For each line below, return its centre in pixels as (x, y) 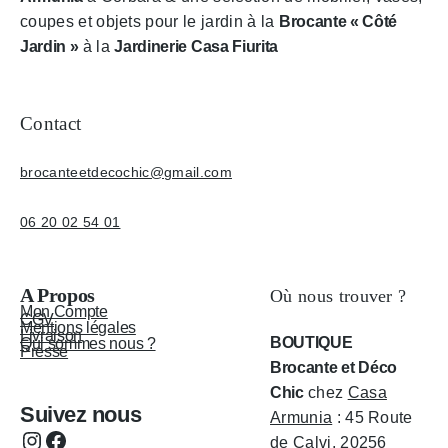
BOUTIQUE (311, 342)
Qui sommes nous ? (88, 343)
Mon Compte (64, 311)
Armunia (301, 417)
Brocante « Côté (338, 21)
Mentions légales (78, 327)
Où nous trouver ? (338, 295)
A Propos (57, 294)
